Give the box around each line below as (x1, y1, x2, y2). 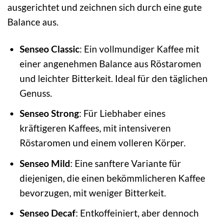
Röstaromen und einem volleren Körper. (19, 137, 186, 149)
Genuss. (19, 87, 52, 99)
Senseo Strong (19, 108, 79, 119)
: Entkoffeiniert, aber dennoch (75, 207, 199, 219)
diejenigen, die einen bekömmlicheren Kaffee (19, 172, 205, 184)
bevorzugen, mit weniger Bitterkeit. (19, 187, 166, 198)
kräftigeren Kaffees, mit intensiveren (19, 122, 171, 134)
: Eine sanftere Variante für (70, 157, 181, 169)
